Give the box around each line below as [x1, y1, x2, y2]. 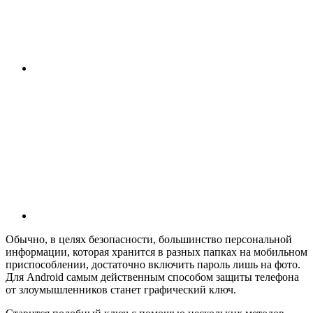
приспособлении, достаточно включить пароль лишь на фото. [6, 258, 300, 270]
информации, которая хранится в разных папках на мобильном [6, 245, 307, 258]
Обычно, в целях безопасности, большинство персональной [6, 233, 292, 245]
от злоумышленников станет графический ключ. [6, 283, 236, 296]
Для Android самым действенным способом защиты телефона [6, 270, 299, 283]
